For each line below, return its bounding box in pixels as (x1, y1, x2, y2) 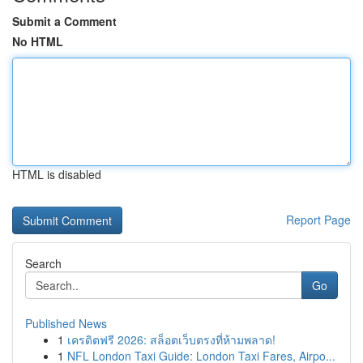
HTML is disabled (12, 166, 101, 182)
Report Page (286, 211, 351, 228)
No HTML (12, 33, 63, 49)
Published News (25, 315, 107, 331)
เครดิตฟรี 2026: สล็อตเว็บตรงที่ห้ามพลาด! (67, 331, 275, 348)
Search (25, 255, 62, 271)
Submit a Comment (12, 13, 117, 29)
